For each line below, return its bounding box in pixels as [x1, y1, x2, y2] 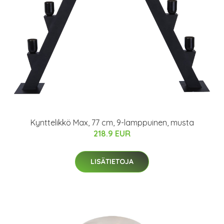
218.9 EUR [93, 128, 130, 138]
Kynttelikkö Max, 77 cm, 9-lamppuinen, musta [30, 117, 194, 127]
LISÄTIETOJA [90, 157, 133, 166]
